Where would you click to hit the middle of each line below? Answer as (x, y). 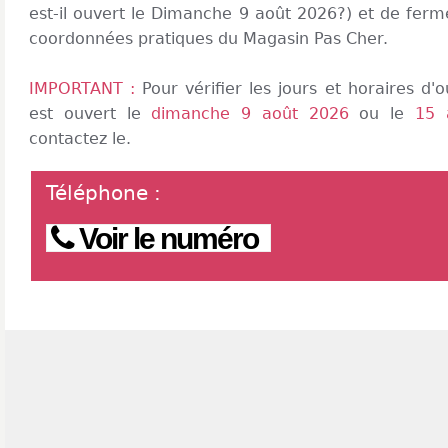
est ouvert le (90, 113)
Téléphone (97, 193)
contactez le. (80, 138)
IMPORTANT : (86, 88)
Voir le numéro (165, 238)
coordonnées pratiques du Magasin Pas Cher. (208, 38)
